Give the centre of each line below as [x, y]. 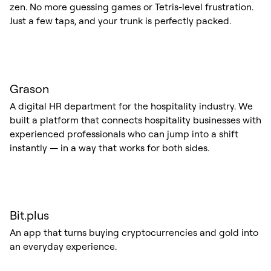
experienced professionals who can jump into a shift [124, 133]
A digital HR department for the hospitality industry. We [131, 106]
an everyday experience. [63, 247]
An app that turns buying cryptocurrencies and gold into [134, 233]
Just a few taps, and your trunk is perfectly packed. [120, 21]
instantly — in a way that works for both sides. [109, 147]
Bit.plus [29, 215]
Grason [29, 88]
